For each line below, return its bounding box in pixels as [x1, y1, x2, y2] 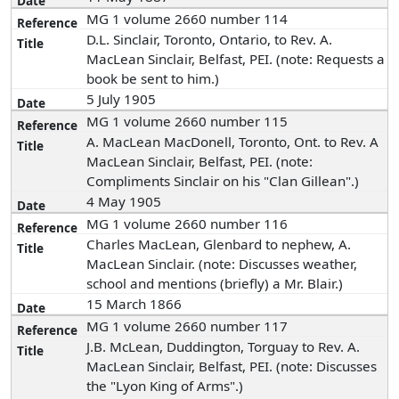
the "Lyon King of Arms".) [86, 377, 244, 395]
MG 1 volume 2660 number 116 [86, 215, 289, 232]
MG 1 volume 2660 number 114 [86, 10, 289, 28]
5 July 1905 [86, 90, 160, 108]
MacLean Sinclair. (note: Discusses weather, [86, 255, 358, 273]
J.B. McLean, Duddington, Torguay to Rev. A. [86, 338, 361, 355]
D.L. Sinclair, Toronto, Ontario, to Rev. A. [86, 30, 333, 48]
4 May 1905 [86, 192, 166, 210]
